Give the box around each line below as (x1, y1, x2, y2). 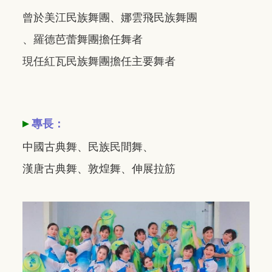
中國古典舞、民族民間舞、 (22, 141, 154, 154)
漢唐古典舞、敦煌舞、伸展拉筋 (22, 163, 175, 175)
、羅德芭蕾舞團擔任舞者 (22, 33, 143, 46)
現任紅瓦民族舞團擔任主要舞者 (22, 55, 175, 68)
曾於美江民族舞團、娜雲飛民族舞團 (22, 12, 197, 24)
